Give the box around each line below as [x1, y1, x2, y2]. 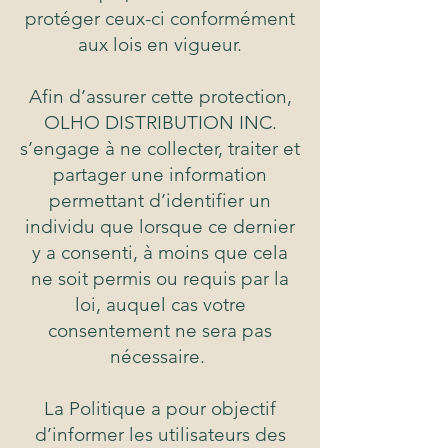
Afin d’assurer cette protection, [28, 85, 292, 109]
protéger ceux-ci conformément [25, 7, 295, 31]
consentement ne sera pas [48, 319, 272, 343]
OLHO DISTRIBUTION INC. [43, 111, 277, 135]
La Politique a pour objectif [44, 397, 276, 421]
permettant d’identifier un [49, 189, 271, 213]
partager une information [53, 163, 267, 187]
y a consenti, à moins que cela [32, 241, 288, 265]
